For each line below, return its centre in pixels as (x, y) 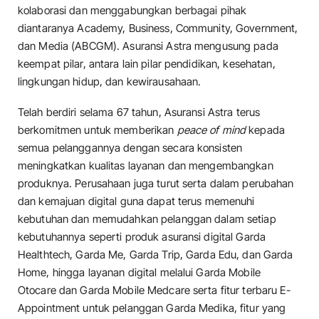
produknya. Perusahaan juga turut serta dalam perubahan (156, 183)
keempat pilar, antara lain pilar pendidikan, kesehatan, (147, 63)
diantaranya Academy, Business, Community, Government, (158, 28)
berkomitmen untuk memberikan (98, 130)
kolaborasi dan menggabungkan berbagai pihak (132, 10)
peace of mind (211, 130)
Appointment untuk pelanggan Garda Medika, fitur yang (152, 308)
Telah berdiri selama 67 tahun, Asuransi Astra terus (139, 112)
